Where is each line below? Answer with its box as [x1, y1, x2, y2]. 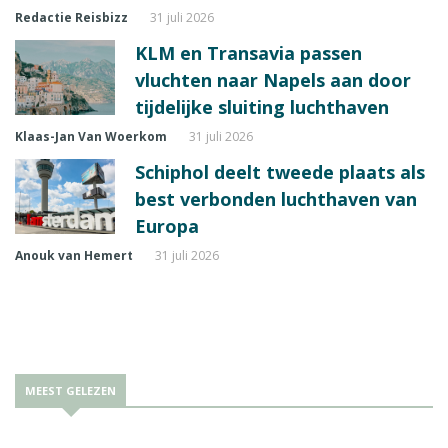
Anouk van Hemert [15, 247, 133, 265]
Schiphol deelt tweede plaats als [135, 160, 425, 185]
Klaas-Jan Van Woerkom [15, 128, 167, 146]
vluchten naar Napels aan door [135, 68, 411, 93]
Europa [135, 214, 199, 239]
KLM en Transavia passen [135, 41, 362, 66]
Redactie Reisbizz [15, 9, 128, 27]
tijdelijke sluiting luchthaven [135, 95, 389, 120]
